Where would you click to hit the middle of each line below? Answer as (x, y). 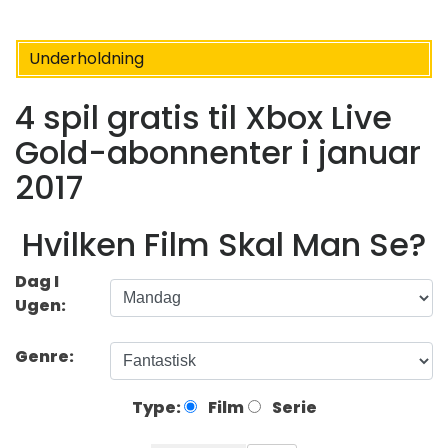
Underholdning (86, 58)
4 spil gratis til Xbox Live (203, 118)
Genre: (46, 356)
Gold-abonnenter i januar (218, 153)
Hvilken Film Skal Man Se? (224, 244)
